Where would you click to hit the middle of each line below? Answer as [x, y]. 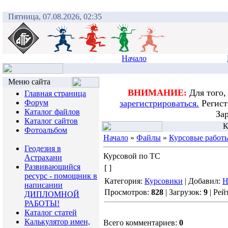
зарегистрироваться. [159, 103]
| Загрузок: [183, 192]
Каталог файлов [52, 112]
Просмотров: [128, 192]
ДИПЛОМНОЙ [52, 194]
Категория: [124, 181]
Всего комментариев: [141, 223]
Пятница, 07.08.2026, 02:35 [55, 17]
